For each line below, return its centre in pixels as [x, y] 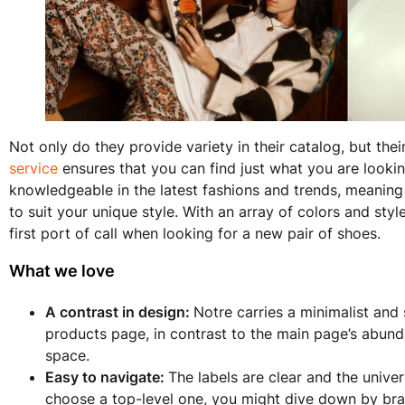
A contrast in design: [119, 312]
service [33, 169]
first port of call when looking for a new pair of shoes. [195, 234]
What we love [62, 271]
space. [70, 356]
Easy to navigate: [107, 377]
